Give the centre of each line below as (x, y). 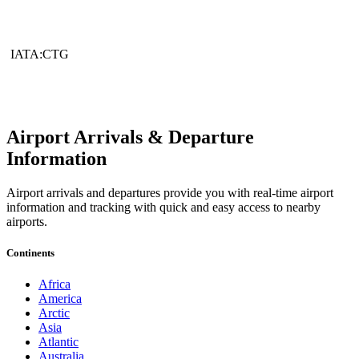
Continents (30, 252)
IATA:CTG (40, 54)
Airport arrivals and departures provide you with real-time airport (170, 192)
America (60, 298)
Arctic (54, 313)
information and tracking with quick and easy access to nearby (163, 207)
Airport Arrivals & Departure (130, 137)
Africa (54, 284)
